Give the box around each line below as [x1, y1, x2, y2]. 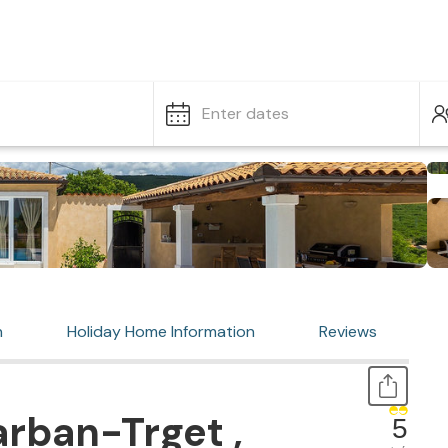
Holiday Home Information [67, 321, 255, 342]
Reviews [319, 321, 377, 342]
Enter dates [202, 103, 289, 124]
